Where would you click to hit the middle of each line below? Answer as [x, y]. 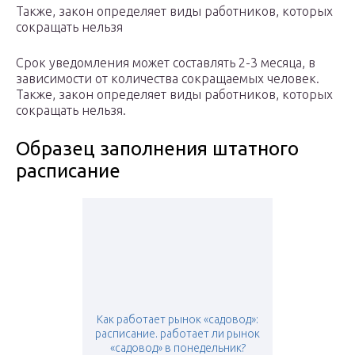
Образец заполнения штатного [157, 149]
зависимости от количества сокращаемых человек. [168, 79]
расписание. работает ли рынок [177, 334]
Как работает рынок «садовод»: [177, 320]
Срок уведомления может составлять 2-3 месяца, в [166, 63]
